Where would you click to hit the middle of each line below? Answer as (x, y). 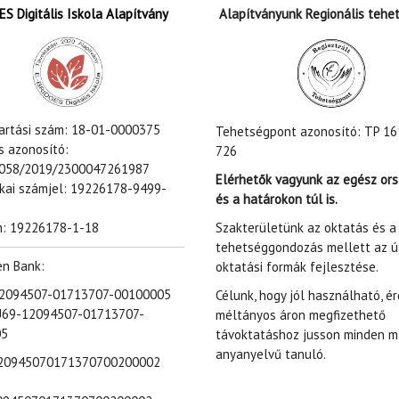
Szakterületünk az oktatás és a (305, 227)
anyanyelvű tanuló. (270, 354)
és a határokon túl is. (276, 199)
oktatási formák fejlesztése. (298, 266)
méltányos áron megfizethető (300, 314)
